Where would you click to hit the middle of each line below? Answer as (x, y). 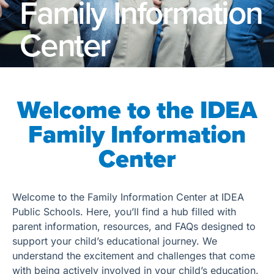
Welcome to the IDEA (137, 110)
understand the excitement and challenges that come (134, 256)
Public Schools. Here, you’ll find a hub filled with (124, 212)
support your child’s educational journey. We (115, 241)
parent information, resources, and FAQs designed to (134, 226)
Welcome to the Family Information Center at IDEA (128, 197)
